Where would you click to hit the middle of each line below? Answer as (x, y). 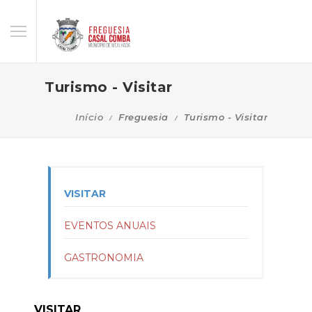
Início (89, 117)
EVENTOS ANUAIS (110, 225)
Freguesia (143, 117)
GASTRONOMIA (104, 257)
